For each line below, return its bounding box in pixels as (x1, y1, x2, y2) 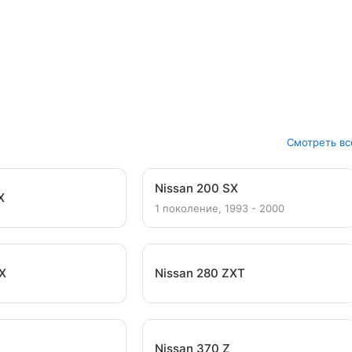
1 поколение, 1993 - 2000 (154, 202, 284, 214)
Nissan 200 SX (154, 181, 238, 196)
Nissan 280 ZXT (154, 266, 245, 280)
